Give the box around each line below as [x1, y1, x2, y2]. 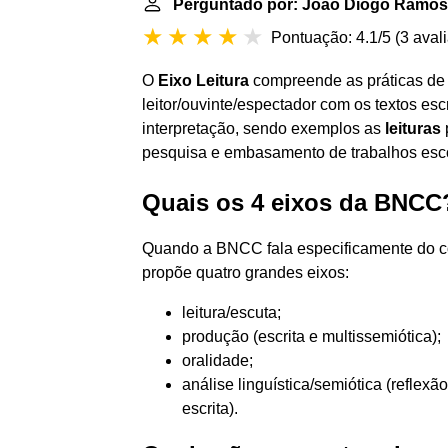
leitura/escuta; [182, 304, 281, 321]
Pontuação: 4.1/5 [271, 29, 391, 46]
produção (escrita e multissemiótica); [182, 328, 441, 345]
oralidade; [182, 352, 253, 369]
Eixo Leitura [158, 72, 249, 89]
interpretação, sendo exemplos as [142, 120, 385, 137]
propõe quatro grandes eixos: [142, 264, 349, 281]
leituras [385, 120, 441, 137]
